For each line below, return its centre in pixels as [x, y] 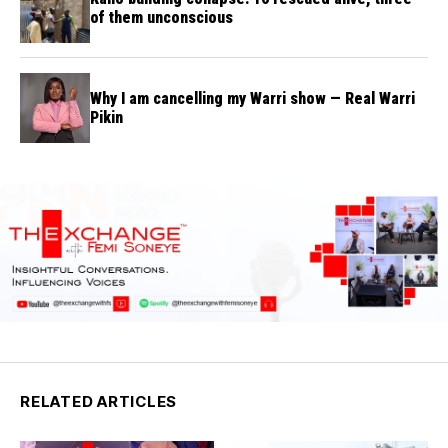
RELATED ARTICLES [98, 401]
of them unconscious [161, 18]
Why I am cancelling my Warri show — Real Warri [252, 99]
